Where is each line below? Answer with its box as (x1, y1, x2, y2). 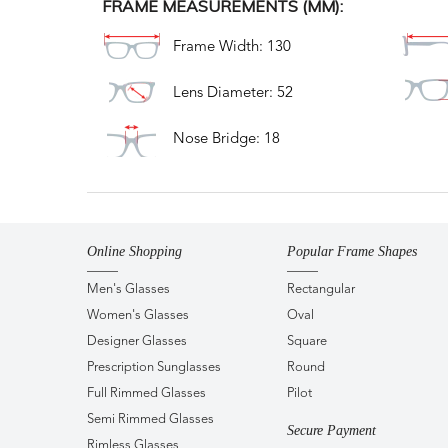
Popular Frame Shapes (287, 243, 417, 259)
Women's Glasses (87, 308, 189, 322)
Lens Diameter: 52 (173, 86, 293, 101)
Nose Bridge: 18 (173, 131, 280, 147)
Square (287, 334, 327, 348)
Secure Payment (287, 422, 376, 438)
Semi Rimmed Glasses (87, 412, 214, 426)
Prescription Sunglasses (87, 360, 221, 374)
